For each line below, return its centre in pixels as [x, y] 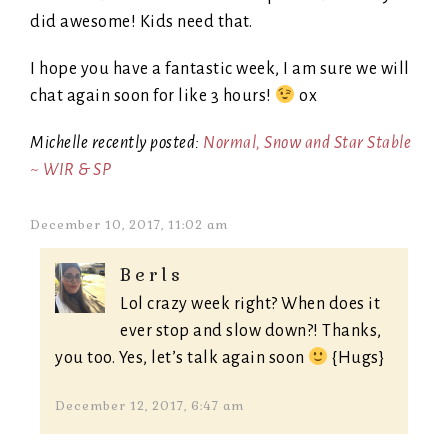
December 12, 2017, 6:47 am [149, 406]
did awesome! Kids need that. [141, 22]
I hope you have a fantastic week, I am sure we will [220, 69]
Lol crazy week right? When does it [250, 304]
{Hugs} [356, 358]
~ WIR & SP [70, 170]
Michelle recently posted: [116, 143]
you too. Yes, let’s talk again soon [181, 358]
